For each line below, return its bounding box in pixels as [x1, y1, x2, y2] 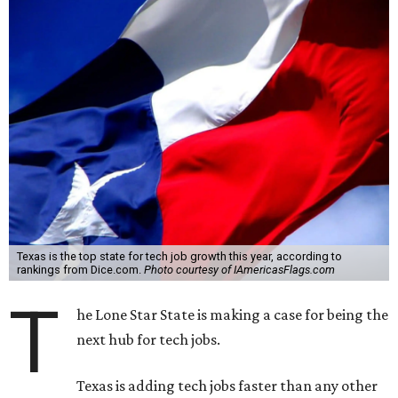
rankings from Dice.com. [16, 263, 144, 276]
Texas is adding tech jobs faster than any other [76, 377, 378, 394]
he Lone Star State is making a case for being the [76, 306, 389, 323]
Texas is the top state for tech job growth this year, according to [16, 250, 342, 263]
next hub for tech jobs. [76, 330, 221, 348]
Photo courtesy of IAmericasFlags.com [143, 263, 335, 276]
